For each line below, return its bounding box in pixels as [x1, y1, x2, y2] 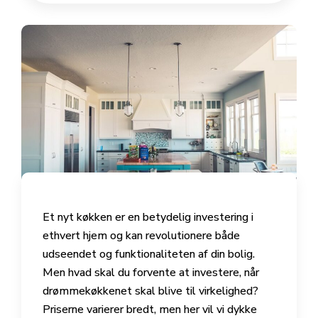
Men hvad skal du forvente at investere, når [43, 265, 259, 281]
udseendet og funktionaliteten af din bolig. [43, 246, 255, 263]
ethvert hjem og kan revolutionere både [43, 228, 240, 244]
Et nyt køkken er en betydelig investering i [43, 209, 253, 226]
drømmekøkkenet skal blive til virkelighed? [43, 283, 258, 300]
